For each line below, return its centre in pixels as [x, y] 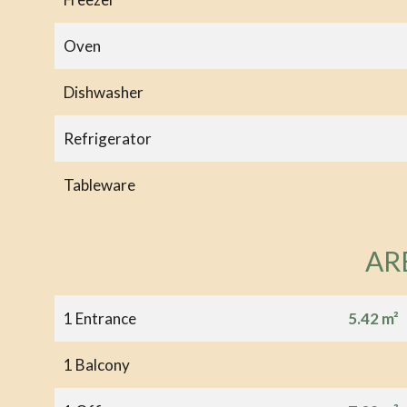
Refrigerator [108, 138]
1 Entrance [100, 318]
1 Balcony [97, 364]
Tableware [99, 184]
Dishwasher [104, 92]
